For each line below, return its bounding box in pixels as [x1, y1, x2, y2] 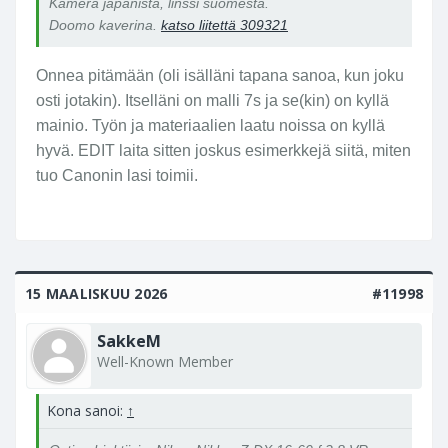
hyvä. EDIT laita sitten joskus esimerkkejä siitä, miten [36, 141, 411, 159]
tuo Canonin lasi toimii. [36, 166, 198, 184]
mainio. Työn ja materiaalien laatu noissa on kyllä [36, 116, 385, 134]
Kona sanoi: [47, 400, 127, 420]
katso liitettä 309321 [161, 16, 288, 33]
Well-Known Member [97, 351, 233, 371]
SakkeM [97, 329, 161, 352]
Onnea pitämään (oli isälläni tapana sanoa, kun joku [36, 66, 404, 84]
